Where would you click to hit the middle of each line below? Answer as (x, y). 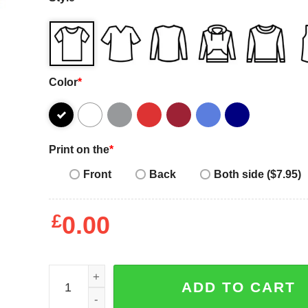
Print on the (79, 150)
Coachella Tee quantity (107, 274)
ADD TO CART (238, 287)
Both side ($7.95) (257, 174)
